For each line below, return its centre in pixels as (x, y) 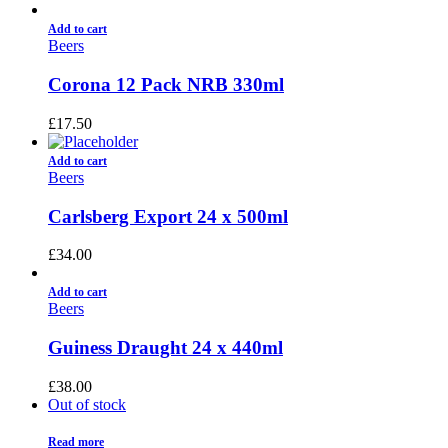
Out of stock (87, 404)
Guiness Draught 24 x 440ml (165, 348)
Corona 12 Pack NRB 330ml (166, 85)
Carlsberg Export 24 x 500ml (168, 216)
